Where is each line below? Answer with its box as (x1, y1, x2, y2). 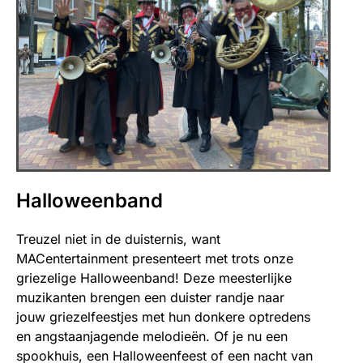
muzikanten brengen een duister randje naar (16, 289, 284, 306)
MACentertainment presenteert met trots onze (16, 250, 293, 267)
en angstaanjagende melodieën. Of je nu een (16, 328, 288, 345)
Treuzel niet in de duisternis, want (16, 231, 220, 248)
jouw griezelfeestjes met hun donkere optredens (16, 309, 310, 326)
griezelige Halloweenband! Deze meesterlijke (16, 270, 292, 287)
